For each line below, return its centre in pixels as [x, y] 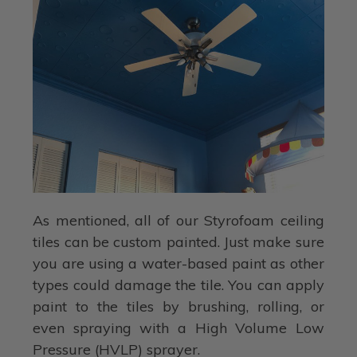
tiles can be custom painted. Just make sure [178, 242]
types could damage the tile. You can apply [178, 285]
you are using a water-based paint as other [178, 264]
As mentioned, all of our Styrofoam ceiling [178, 221]
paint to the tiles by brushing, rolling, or [178, 307]
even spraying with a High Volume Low [178, 328]
